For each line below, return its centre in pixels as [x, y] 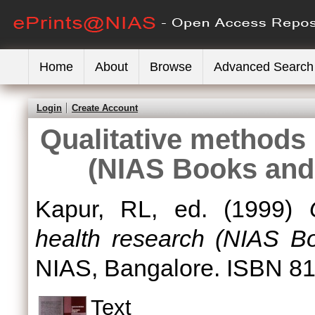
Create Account [105, 108]
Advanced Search [264, 67]
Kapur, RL [94, 209]
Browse [171, 67]
